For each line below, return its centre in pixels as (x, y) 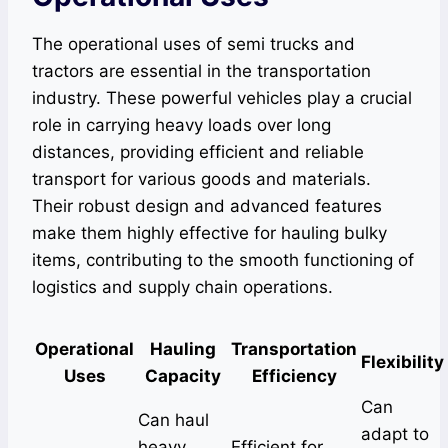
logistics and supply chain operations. (182, 287)
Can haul (173, 420)
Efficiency (294, 376)
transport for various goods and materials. (201, 179)
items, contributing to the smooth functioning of (223, 260)
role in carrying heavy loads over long (181, 125)
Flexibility (402, 362)
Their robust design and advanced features (207, 206)
